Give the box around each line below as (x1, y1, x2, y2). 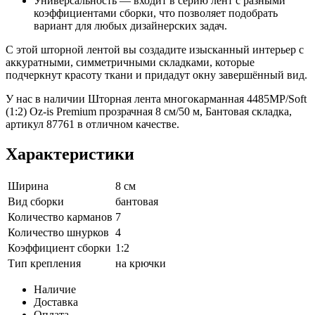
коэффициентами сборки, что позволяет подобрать (34, 7, 278, 20)
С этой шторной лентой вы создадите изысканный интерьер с (6, 44, 304, 56)
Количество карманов (8, 211, 112, 224)
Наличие (34, 283, 76, 296)
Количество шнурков (8, 226, 109, 239)
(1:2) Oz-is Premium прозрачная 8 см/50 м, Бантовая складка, (6, 105, 292, 118)
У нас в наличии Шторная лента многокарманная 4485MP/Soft (6, 93, 307, 105)
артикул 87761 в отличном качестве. (6, 118, 179, 131)
